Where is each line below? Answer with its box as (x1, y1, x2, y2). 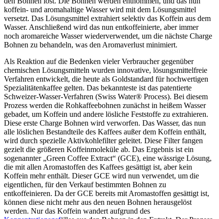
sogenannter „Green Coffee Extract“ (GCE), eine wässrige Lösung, (4, 154, 212, 163)
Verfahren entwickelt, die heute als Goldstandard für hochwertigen (4, 75, 208, 84)
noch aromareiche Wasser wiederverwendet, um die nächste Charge (4, 32, 212, 41)
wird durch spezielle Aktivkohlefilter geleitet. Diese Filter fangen (4, 136, 203, 145)
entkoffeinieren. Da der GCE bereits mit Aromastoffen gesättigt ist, (4, 189, 209, 198)
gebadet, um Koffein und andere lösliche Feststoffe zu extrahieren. (4, 110, 208, 119)
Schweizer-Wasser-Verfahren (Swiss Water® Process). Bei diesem (4, 92, 208, 101)
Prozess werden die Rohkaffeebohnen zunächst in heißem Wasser (4, 101, 206, 110)
